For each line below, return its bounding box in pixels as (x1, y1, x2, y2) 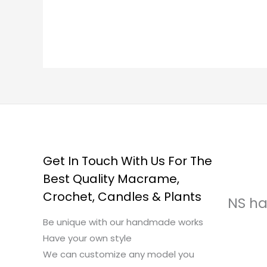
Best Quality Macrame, (43, 170, 179, 187)
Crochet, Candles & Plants (43, 188, 201, 205)
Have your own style (43, 231, 132, 244)
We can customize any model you (43, 247, 194, 260)
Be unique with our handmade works (43, 215, 203, 228)
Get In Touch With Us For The (43, 152, 212, 169)
